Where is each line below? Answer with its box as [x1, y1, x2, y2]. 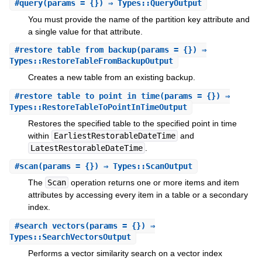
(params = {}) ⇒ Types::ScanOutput [37, 161, 192, 171]
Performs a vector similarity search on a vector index [27, 248, 222, 258]
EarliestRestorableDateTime [53, 130, 175, 140]
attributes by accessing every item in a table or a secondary [27, 190, 248, 200]
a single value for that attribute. [27, 26, 143, 36]
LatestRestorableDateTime [30, 143, 143, 153]
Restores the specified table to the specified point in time [27, 118, 237, 128]
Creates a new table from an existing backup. [27, 73, 195, 82]
